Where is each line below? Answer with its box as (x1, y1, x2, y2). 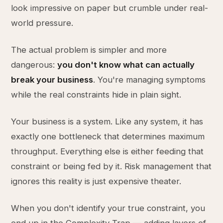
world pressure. (11, 18, 74, 28)
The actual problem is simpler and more (11, 45, 167, 55)
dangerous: (11, 60, 58, 70)
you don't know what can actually (57, 60, 195, 70)
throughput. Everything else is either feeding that (11, 146, 204, 156)
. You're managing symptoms (93, 75, 206, 85)
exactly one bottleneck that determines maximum (11, 131, 205, 141)
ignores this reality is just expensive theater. (11, 176, 182, 186)
